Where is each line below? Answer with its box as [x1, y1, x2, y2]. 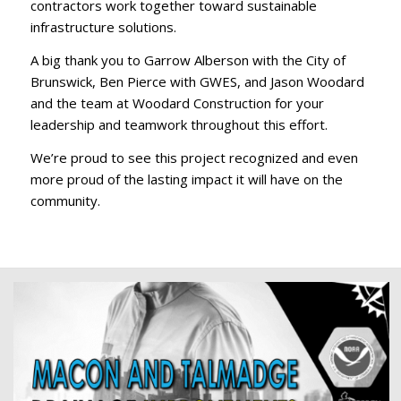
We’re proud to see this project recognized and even [30, 148, 358, 166]
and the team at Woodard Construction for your [30, 94, 324, 112]
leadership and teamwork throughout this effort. [30, 115, 328, 133]
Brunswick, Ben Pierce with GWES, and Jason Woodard [30, 73, 364, 90]
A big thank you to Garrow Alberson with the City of [30, 51, 346, 69]
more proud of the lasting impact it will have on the [30, 169, 343, 188]
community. [30, 191, 100, 209]
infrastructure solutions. [30, 18, 176, 37]
